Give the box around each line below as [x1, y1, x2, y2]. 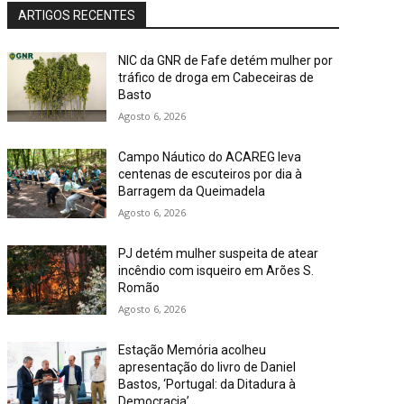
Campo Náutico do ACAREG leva [118, 149, 302, 164]
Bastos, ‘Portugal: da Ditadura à [118, 377, 297, 392]
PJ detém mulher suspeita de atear [118, 246, 319, 262]
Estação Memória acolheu [118, 343, 267, 358]
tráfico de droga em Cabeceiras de [118, 69, 315, 85]
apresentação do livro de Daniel [118, 360, 297, 375]
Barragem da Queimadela [118, 183, 266, 198]
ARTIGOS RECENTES [18, 7, 135, 23]
